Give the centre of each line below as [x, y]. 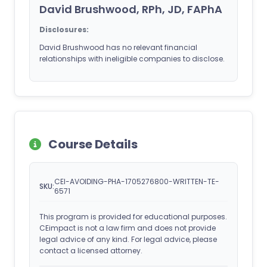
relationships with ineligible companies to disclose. [132, 58]
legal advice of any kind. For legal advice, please [128, 239]
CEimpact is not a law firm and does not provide [128, 228]
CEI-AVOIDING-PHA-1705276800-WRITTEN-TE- [137, 181]
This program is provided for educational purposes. [133, 216]
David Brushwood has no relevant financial [118, 47]
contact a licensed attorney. [91, 250]
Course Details [92, 144]
